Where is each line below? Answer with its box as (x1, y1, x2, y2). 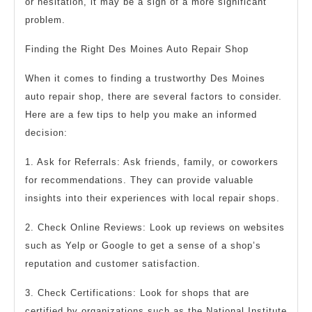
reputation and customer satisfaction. (25, 258, 201, 270)
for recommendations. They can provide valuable (25, 175, 253, 186)
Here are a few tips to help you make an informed (25, 109, 257, 120)
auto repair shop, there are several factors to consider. (25, 91, 282, 102)
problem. (25, 15, 65, 26)
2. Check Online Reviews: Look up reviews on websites (25, 222, 285, 233)
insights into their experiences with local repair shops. (25, 193, 280, 204)
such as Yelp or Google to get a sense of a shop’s (25, 240, 261, 251)
